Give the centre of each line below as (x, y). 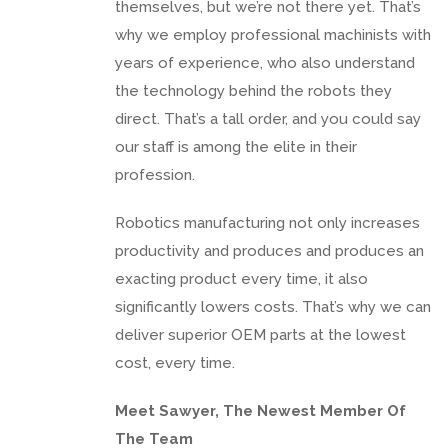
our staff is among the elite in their (236, 146)
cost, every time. (175, 362)
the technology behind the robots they (253, 90)
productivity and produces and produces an (269, 250)
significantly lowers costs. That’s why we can (273, 306)
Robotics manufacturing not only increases (267, 222)
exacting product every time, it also (241, 278)
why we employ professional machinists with (273, 34)
